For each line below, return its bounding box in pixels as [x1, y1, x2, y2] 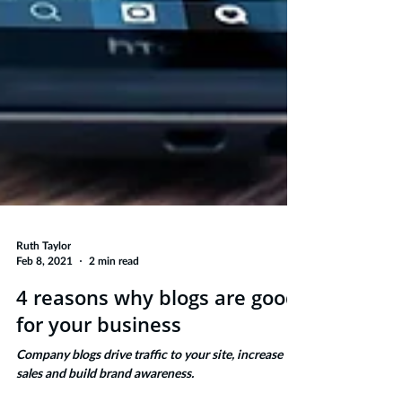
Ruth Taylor [16, 330, 71, 341]
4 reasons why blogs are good [16, 373, 298, 400]
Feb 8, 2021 [16, 345, 73, 356]
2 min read [89, 345, 139, 356]
